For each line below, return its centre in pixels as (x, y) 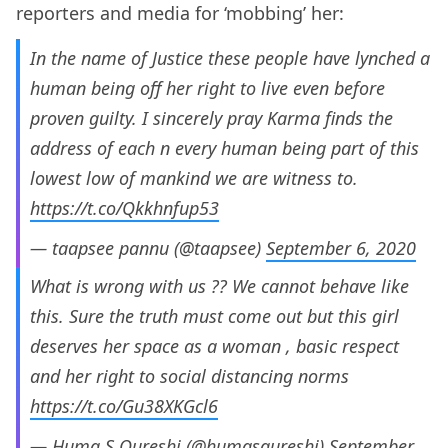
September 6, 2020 (341, 248)
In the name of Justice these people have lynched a (230, 58)
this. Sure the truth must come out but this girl (214, 316)
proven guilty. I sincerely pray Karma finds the (211, 118)
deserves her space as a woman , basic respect (214, 346)
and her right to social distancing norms (189, 376)
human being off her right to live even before (207, 88)
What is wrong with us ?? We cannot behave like (219, 286)
